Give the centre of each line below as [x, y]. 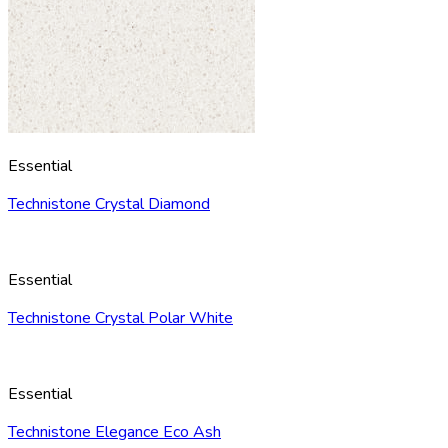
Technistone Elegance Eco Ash [114, 432]
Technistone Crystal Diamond [109, 204]
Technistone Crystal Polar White [120, 318]
